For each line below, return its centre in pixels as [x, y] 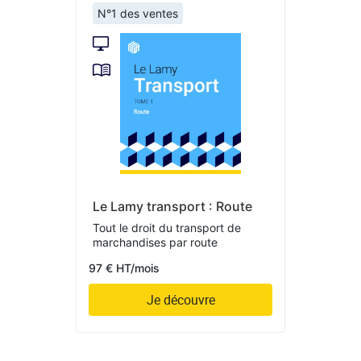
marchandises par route [155, 243]
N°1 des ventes [138, 13]
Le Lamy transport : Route [172, 207]
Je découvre [180, 300]
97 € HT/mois [124, 268]
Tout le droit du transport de [167, 228]
